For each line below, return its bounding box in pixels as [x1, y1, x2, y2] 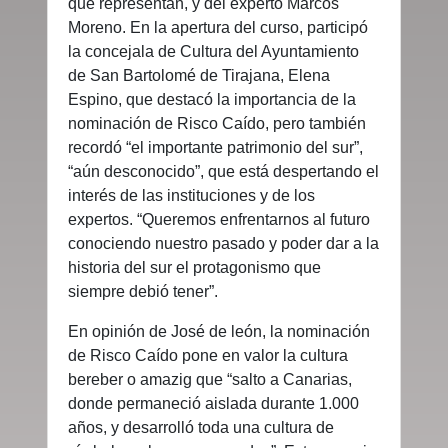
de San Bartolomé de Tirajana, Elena [68, 66, 330, 84]
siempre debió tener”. [68, 282, 218, 300]
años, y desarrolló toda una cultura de [68, 418, 334, 436]
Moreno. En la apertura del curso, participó [68, 18, 368, 36]
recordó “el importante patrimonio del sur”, [68, 138, 363, 156]
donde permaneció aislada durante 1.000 [68, 394, 359, 412]
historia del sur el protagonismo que [68, 258, 321, 276]
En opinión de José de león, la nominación [68, 322, 370, 340]
